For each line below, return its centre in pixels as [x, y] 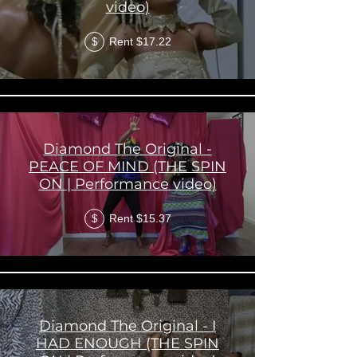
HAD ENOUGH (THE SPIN [127, 343]
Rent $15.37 [140, 218]
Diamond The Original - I [127, 326]
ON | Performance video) [127, 184]
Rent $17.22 [140, 41]
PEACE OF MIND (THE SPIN [127, 166]
